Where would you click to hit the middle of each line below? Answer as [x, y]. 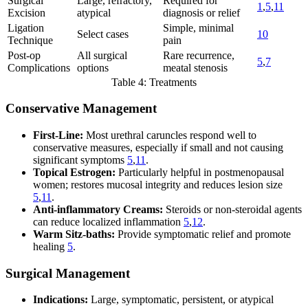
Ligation [26, 27]
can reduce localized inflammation [108, 222]
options [93, 67]
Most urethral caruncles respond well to [170, 135]
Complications [39, 67]
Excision [26, 12]
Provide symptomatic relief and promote [203, 234]
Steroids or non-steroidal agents [232, 209]
